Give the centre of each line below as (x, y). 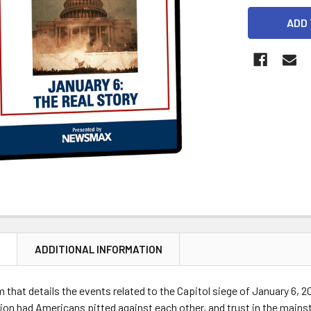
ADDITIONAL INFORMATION (99, 249)
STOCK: (267, 32)
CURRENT (271, 15)
